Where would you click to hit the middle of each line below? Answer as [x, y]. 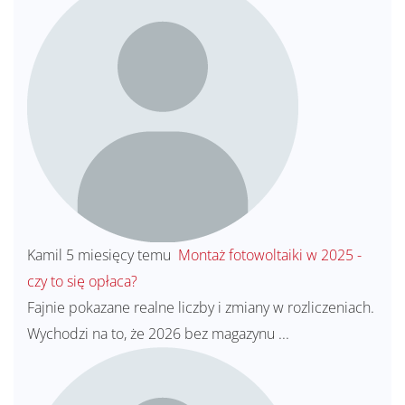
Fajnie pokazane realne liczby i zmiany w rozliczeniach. [201, 307]
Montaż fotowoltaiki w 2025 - [268, 254]
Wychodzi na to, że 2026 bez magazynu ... [158, 333]
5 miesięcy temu [118, 254]
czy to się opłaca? [82, 281]
